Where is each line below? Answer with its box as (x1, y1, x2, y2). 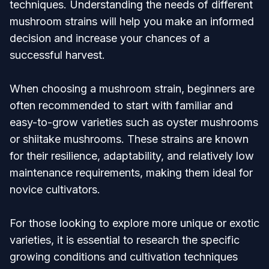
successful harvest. (10, 49, 105, 61)
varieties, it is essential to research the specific (10, 234, 240, 246)
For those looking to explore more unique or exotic (10, 217, 259, 229)
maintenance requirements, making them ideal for (10, 166, 253, 179)
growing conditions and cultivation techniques (10, 250, 238, 263)
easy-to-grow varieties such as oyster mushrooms (10, 116, 258, 128)
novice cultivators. (10, 183, 100, 196)
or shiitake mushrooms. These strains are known (10, 133, 249, 145)
